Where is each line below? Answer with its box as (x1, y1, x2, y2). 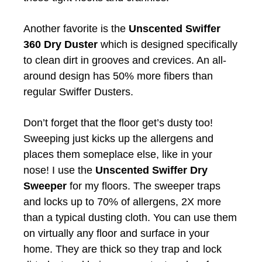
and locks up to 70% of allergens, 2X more (23, 195, 221, 208)
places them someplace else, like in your (23, 148, 212, 160)
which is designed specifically (98, 38, 237, 50)
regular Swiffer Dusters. (23, 85, 133, 98)
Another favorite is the (23, 22, 129, 35)
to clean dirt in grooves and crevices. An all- (23, 54, 226, 66)
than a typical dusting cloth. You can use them (23, 211, 237, 223)
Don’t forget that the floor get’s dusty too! (23, 116, 213, 129)
